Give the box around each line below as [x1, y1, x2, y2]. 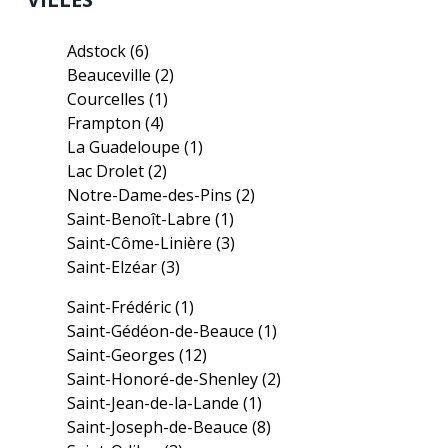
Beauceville [67, 64, 156, 86]
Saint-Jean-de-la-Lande [67, 392, 244, 414]
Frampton [67, 112, 146, 134]
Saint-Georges [67, 344, 180, 366]
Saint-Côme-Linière [67, 232, 217, 254]
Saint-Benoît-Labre [67, 208, 216, 230]
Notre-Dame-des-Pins [67, 184, 237, 206]
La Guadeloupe [67, 136, 185, 158]
